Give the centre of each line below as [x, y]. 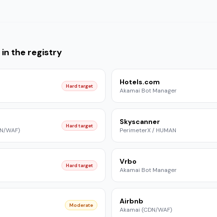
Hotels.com [140, 82]
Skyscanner [140, 122]
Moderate [81, 205]
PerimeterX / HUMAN [148, 130]
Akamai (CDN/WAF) [146, 210]
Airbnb [132, 201]
